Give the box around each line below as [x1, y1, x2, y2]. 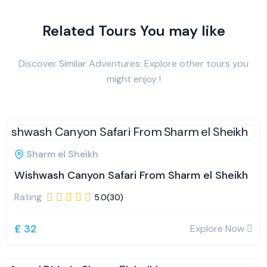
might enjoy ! [106, 73, 161, 85]
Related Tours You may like [42, 21, 225, 40]
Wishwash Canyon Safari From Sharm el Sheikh [14, 168, 248, 182]
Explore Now [190, 222, 247, 235]
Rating [14, 190, 42, 203]
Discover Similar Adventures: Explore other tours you [18, 57, 249, 70]
